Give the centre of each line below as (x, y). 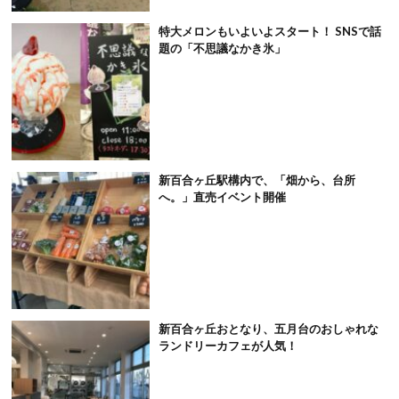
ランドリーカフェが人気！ (228, 346)
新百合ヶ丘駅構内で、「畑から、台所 (256, 180)
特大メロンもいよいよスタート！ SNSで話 (269, 32)
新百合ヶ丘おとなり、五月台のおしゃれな (268, 329)
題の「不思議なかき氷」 (222, 49)
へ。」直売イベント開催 (222, 197)
